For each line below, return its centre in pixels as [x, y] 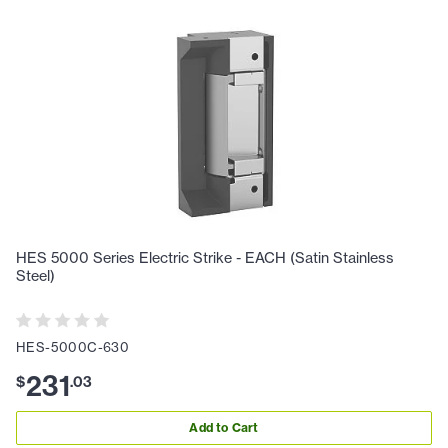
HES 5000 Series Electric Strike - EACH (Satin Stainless [205, 257]
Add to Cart [224, 428]
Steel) [35, 275]
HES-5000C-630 [73, 346]
